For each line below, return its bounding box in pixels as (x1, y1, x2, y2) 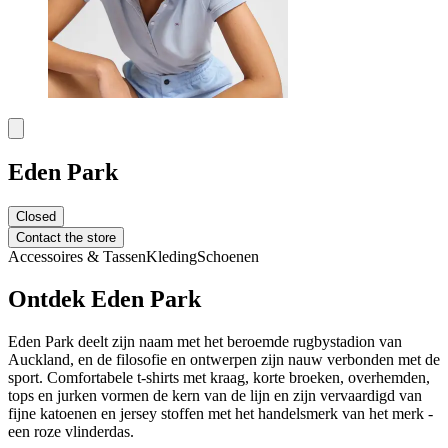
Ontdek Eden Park (8, 286, 201, 313)
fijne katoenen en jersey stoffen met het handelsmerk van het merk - (8, 404, 433, 422)
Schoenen (197, 248, 259, 266)
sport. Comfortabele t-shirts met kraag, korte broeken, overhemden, (8, 368, 430, 386)
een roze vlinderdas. (8, 422, 134, 440)
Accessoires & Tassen (8, 248, 146, 266)
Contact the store (16, 230, 116, 246)
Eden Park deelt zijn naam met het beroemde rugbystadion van (8, 332, 402, 350)
